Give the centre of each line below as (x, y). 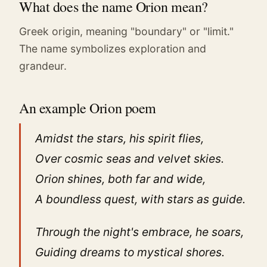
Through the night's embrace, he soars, (139, 232)
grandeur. (43, 66)
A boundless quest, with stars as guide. (140, 199)
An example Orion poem (88, 108)
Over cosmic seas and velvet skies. (130, 158)
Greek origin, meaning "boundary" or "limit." (126, 31)
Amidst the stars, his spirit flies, (119, 138)
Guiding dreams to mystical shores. (130, 252)
